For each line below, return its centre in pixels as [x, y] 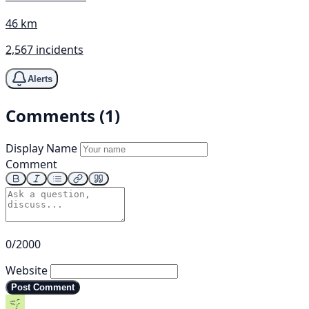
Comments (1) [63, 116]
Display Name [41, 149]
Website [27, 271]
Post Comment [43, 288]
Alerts [40, 79]
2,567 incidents [44, 50]
